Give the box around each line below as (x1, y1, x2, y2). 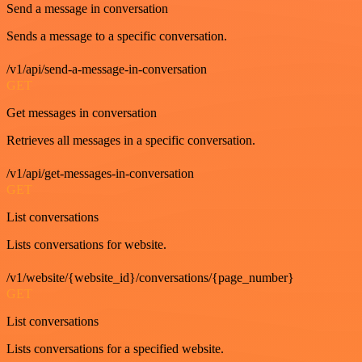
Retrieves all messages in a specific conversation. (6, 133, 255, 147)
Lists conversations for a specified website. (6, 342, 224, 356)
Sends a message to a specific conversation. (6, 29, 227, 43)
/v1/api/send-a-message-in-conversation (6, 62, 207, 76)
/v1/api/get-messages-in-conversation (6, 166, 194, 180)
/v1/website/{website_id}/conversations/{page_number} (6, 271, 294, 284)
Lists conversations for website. (6, 238, 166, 251)
